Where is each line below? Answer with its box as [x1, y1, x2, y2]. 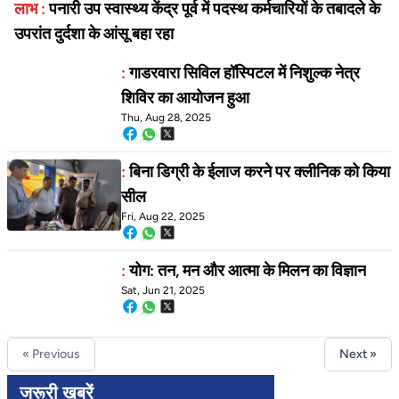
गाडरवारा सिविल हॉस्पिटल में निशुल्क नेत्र [129, 63, 360, 84]
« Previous [22, 346, 80, 362]
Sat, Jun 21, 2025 [121, 284, 205, 297]
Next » [339, 346, 377, 362]
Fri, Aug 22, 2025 [121, 210, 205, 224]
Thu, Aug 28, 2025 [121, 111, 211, 125]
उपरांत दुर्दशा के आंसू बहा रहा [14, 24, 174, 45]
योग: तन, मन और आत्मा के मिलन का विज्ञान [129, 261, 366, 281]
